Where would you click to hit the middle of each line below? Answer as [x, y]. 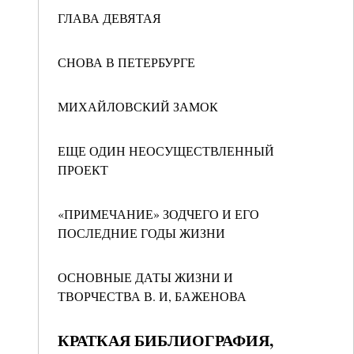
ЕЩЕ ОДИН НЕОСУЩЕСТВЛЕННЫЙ [166, 151]
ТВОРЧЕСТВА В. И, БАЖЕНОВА [152, 296]
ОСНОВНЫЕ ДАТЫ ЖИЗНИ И [145, 277]
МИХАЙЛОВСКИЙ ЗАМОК [138, 106]
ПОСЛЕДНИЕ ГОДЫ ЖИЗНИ [141, 233]
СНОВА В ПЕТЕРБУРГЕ [126, 62]
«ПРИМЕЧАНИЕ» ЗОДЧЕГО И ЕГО [158, 214]
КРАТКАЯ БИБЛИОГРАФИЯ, [166, 340]
